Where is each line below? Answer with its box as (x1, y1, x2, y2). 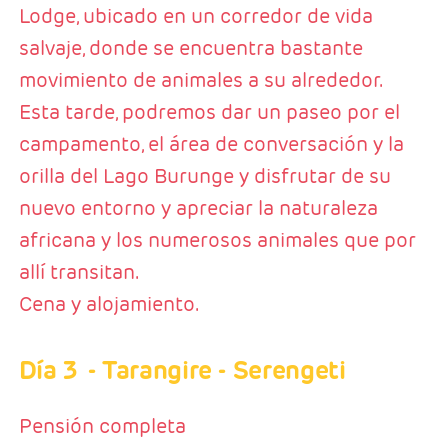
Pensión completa (18, 413, 186, 440)
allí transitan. (18, 259, 139, 286)
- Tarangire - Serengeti (87, 354, 346, 387)
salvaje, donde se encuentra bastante (18, 35, 363, 62)
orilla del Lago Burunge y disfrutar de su (18, 163, 391, 190)
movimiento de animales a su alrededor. (18, 67, 383, 94)
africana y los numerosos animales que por (18, 227, 416, 254)
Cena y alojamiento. (18, 291, 199, 318)
